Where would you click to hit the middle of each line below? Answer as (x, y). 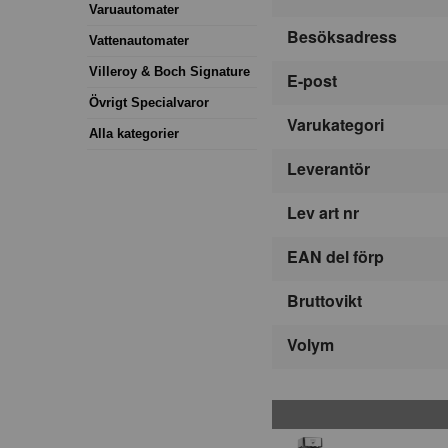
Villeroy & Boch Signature (169, 71)
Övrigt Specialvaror (149, 102)
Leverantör (328, 169)
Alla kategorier (134, 133)
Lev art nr (323, 213)
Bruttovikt (324, 301)
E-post (312, 81)
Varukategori (335, 125)
